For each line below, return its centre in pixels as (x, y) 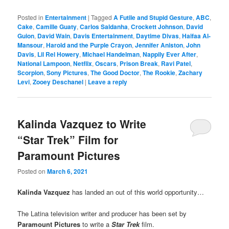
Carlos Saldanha (104, 26)
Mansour (30, 45)
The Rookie (159, 72)
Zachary (191, 72)
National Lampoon (44, 63)
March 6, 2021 (68, 171)
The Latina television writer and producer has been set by (102, 214)
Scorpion (31, 72)
